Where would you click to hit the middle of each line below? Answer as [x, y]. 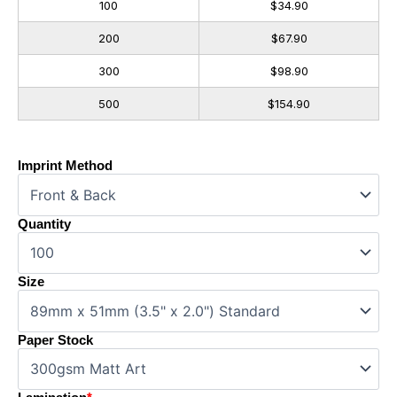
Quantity [44, 224]
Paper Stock [55, 340]
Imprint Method [65, 165]
